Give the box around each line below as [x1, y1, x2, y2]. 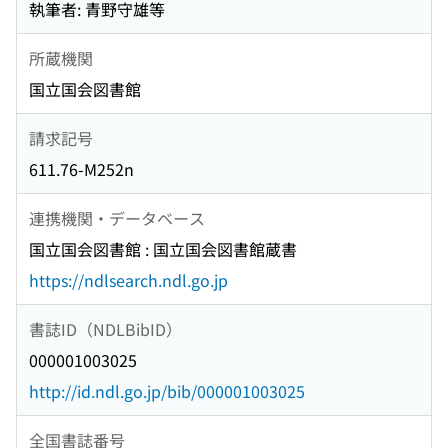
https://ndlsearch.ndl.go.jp [29, 268, 228, 293]
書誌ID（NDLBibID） [29, 316, 182, 341]
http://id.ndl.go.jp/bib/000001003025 [29, 379, 305, 404]
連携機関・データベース [29, 205, 205, 230]
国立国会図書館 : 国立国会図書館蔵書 [29, 237, 297, 262]
